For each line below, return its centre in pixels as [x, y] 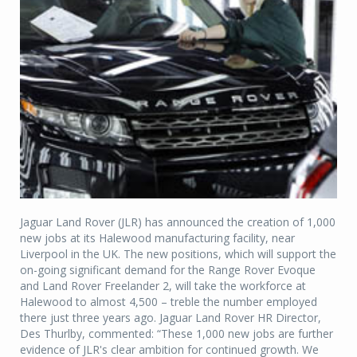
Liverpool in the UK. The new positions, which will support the [178, 254]
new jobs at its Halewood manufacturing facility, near [157, 238]
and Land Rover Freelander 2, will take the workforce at [163, 286]
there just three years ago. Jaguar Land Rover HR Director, [171, 318]
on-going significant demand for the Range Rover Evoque [168, 270]
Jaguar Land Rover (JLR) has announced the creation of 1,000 [178, 222]
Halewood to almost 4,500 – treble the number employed [169, 302]
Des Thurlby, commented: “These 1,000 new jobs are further [177, 334]
